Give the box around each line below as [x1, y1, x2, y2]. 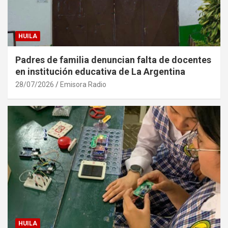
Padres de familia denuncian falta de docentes [15, 54, 211, 65]
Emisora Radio [60, 80, 106, 89]
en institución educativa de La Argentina [15, 66, 185, 77]
